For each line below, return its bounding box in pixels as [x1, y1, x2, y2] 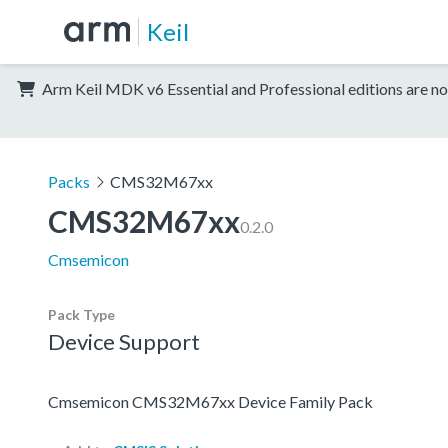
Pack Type [48, 305, 115, 323]
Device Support [48, 327, 200, 355]
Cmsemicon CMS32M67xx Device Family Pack [48, 391, 373, 411]
